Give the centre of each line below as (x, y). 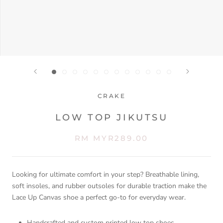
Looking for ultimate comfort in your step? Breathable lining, (106, 175)
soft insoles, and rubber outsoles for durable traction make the (109, 186)
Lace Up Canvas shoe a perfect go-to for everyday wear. (99, 198)
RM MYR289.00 (111, 138)
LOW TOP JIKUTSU (111, 118)
